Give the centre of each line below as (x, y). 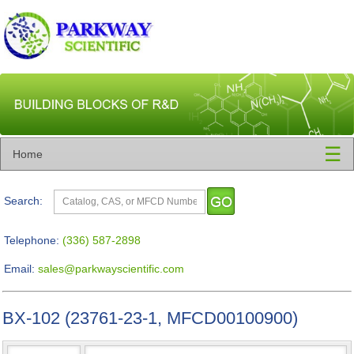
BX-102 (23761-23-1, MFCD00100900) (150, 318)
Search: (23, 201)
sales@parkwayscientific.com (111, 269)
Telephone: (32, 240)
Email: (19, 269)
